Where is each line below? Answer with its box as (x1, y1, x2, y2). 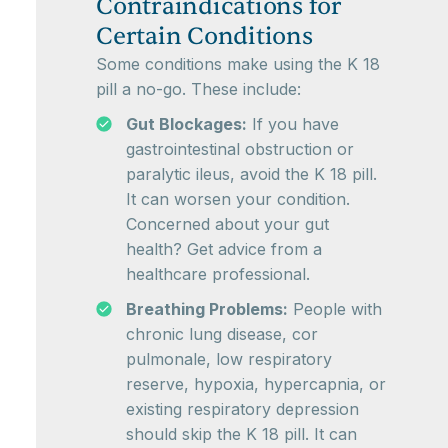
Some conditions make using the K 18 (96, 54, 380, 74)
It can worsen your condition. (126, 189, 350, 209)
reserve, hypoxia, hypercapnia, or (126, 374, 386, 394)
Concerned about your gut (126, 214, 329, 234)
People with (288, 299, 382, 319)
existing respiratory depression (126, 399, 359, 419)
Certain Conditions (96, 21, 313, 52)
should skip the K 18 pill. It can (126, 424, 357, 444)
